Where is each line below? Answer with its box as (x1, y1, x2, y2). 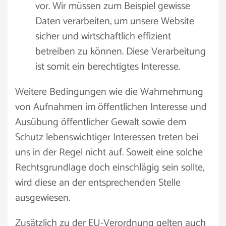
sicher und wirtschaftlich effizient (35, 28, 171, 45)
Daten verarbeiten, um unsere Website (35, 13, 194, 30)
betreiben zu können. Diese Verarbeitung (35, 43, 206, 60)
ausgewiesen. (15, 190, 70, 206)
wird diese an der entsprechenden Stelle (15, 175, 181, 191)
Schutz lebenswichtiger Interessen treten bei (15, 129, 198, 146)
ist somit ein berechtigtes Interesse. (35, 59, 180, 75)
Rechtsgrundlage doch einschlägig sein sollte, (15, 159, 204, 176)
